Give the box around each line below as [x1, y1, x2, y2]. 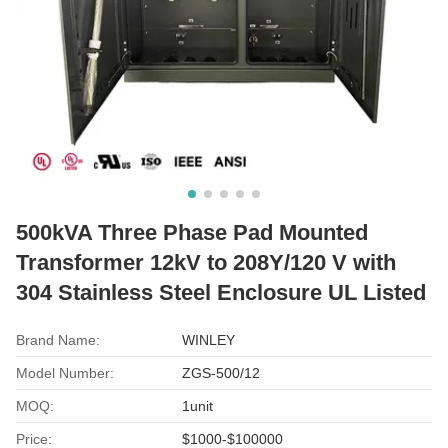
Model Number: [16, 364, 114, 381]
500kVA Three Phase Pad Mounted [16, 219, 368, 245]
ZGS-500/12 [182, 364, 261, 381]
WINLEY [182, 331, 236, 348]
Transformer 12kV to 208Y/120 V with [16, 249, 396, 275]
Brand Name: [16, 331, 100, 348]
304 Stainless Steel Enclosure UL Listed [16, 279, 426, 305]
